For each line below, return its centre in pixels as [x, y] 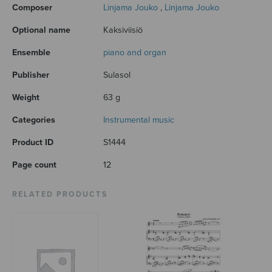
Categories [34, 120]
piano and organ [135, 53]
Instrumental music [139, 120]
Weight [26, 98]
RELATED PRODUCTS [60, 195]
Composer [32, 8]
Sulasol [117, 75]
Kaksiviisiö [123, 30]
